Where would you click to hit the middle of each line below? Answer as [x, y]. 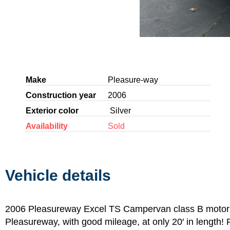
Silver [119, 110]
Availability [46, 126]
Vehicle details [58, 175]
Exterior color [52, 110]
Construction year [61, 95]
